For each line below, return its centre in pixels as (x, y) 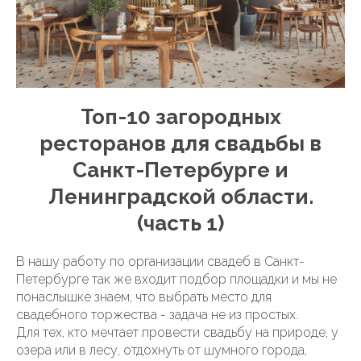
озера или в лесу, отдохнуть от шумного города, (162, 350)
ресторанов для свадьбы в (180, 143)
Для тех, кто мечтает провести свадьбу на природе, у (177, 332)
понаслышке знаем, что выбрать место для (144, 297)
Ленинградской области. (180, 197)
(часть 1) (180, 223)
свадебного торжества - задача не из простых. (157, 315)
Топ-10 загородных (180, 117)
